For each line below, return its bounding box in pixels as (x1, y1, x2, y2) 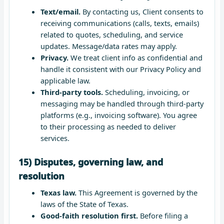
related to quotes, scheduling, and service (40, 29, 183, 39)
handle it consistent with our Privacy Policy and (40, 63, 201, 74)
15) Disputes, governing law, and (18, 155, 163, 168)
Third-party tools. (40, 86, 103, 97)
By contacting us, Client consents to (80, 6, 203, 16)
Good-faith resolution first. (40, 210, 138, 220)
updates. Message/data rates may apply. (40, 40, 177, 51)
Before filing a (137, 210, 188, 220)
